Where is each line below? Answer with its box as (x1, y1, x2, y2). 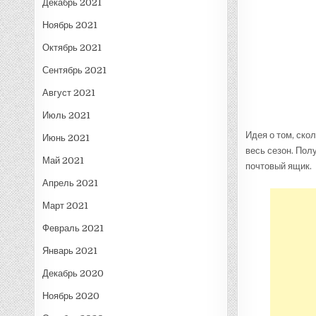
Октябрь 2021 (42, 42, 102, 53)
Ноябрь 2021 (42, 19, 98, 30)
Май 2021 (42, 154, 85, 166)
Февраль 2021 (42, 222, 104, 233)
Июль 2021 (42, 109, 91, 121)
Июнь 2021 (42, 132, 90, 143)
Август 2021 (42, 87, 96, 98)
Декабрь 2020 (42, 267, 104, 279)
